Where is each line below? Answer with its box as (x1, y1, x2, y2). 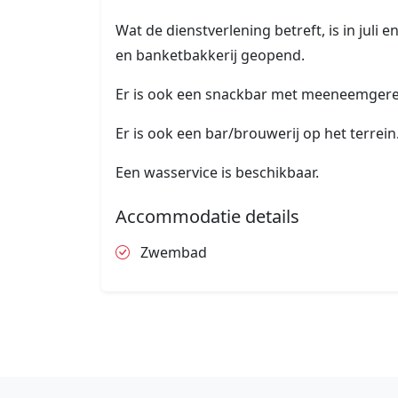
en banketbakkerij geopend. (115, 45, 305, 66)
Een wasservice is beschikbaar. (115, 163, 319, 183)
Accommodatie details (115, 204, 299, 229)
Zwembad (137, 243, 207, 263)
